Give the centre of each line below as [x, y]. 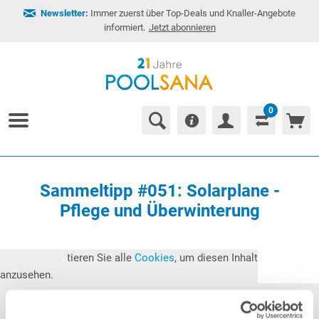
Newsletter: [64, 13]
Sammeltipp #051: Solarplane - [159, 191]
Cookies [155, 258]
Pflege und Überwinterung [159, 211]
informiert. [124, 27]
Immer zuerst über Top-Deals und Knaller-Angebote [192, 13]
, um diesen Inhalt [216, 258]
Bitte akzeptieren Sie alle [74, 258]
